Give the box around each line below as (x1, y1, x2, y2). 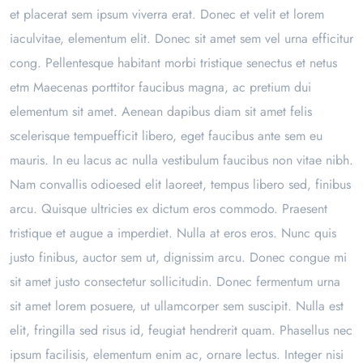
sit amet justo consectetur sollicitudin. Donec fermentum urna (10, 272, 340, 292)
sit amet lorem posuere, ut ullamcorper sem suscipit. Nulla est (10, 297, 344, 316)
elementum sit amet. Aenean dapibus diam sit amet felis (10, 102, 312, 122)
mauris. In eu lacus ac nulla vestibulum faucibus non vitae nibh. (10, 151, 353, 170)
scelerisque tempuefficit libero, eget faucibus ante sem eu (10, 126, 322, 146)
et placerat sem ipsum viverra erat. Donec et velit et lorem (10, 5, 324, 24)
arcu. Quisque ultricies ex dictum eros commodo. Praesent (10, 199, 327, 219)
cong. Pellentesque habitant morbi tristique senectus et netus (10, 53, 337, 73)
